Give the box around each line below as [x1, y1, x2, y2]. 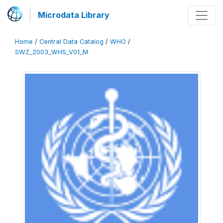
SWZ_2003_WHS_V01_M [15, 48, 88, 56]
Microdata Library [38, 10, 110, 20]
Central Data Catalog [39, 38, 104, 45]
